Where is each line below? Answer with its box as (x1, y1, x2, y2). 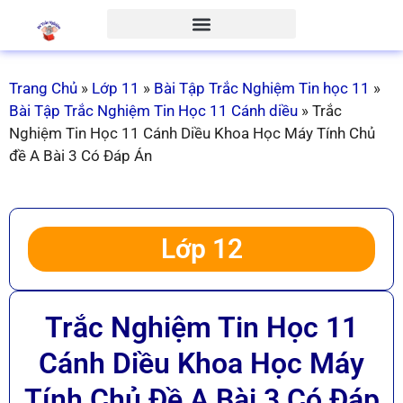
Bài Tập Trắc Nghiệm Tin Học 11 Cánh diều (9, 101, 298, 120)
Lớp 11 (92, 78, 139, 97)
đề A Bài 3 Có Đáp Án (9, 146, 152, 165)
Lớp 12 (160, 233, 243, 265)
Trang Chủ (9, 78, 77, 97)
